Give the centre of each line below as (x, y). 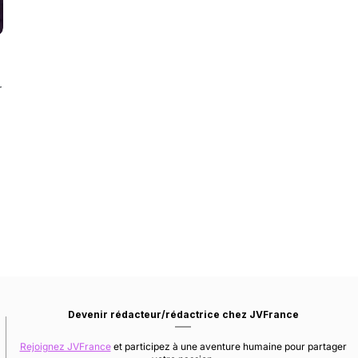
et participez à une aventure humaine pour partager (229, 346)
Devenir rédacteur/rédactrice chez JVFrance (183, 314)
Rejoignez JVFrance (65, 346)
